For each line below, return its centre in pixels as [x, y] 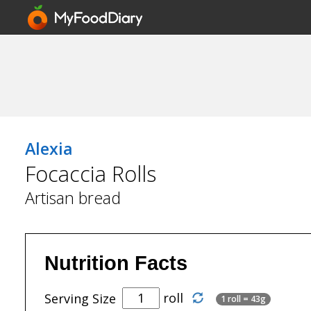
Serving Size [80, 298]
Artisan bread [73, 198]
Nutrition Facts [116, 263]
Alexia [49, 149]
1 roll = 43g [243, 299]
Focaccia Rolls [91, 174]
